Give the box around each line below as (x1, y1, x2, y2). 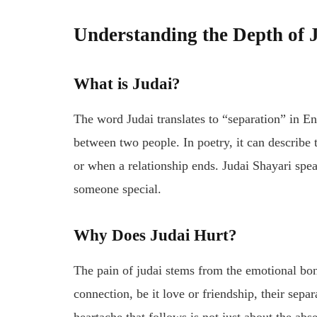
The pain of (74, 263, 137, 278)
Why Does (74, 226, 151, 245)
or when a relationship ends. (74, 158, 223, 173)
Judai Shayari (222, 158, 292, 173)
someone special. (74, 181, 162, 196)
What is (74, 74, 133, 93)
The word (74, 111, 127, 126)
